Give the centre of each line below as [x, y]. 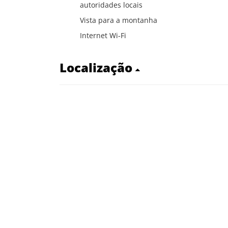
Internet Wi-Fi [103, 35]
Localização [97, 67]
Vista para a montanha [119, 20]
